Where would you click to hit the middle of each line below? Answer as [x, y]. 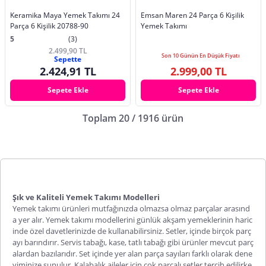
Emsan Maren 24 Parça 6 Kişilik [192, 15]
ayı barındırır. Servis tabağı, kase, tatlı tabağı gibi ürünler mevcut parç [133, 242]
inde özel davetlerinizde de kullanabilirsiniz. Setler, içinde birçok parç [132, 231]
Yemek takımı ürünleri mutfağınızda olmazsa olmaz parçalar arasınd [131, 208]
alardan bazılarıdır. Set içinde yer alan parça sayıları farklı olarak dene [132, 253]
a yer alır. [29, 219]
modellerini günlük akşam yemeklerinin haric [173, 219]
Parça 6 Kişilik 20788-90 [49, 26]
